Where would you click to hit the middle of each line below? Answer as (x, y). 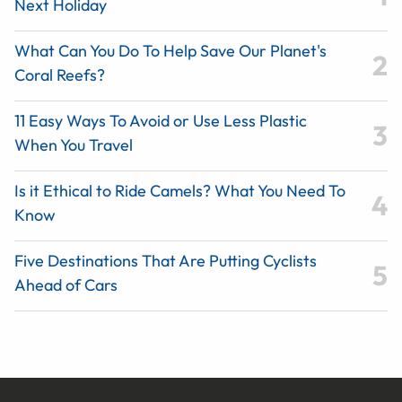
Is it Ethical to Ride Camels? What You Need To (180, 191)
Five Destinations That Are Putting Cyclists (166, 261)
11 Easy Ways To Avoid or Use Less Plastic (161, 121)
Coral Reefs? (60, 75)
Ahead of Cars (66, 285)
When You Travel (74, 145)
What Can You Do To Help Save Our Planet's (170, 51)
